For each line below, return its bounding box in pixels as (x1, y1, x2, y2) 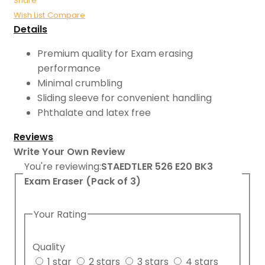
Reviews (14, 130, 53, 144)
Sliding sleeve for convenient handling (37, 91, 212, 105)
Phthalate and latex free (37, 106, 151, 120)
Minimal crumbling (37, 76, 122, 91)
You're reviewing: (24, 160, 101, 174)
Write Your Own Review (14, 145, 125, 159)
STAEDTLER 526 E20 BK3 (101, 160, 213, 174)
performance (37, 62, 101, 76)
